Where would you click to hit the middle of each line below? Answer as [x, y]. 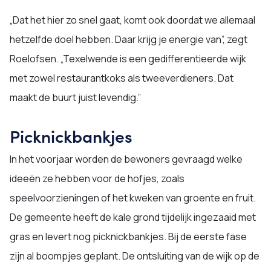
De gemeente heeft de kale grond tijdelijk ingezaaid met [133, 217]
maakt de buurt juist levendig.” [75, 98]
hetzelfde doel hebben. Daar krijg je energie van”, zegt [129, 40]
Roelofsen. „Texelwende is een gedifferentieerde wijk [128, 59]
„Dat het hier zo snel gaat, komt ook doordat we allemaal [132, 20]
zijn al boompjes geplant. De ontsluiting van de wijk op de [135, 256]
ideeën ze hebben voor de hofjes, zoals [97, 179]
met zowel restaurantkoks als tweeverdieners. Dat [122, 78]
